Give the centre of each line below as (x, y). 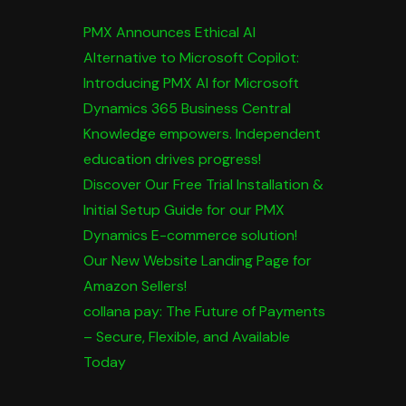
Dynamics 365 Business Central (187, 108)
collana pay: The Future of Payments (204, 311)
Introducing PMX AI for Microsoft (191, 83)
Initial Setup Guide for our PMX (184, 210)
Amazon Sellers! (135, 286)
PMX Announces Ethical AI (169, 32)
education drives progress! (172, 159)
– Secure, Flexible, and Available (186, 337)
